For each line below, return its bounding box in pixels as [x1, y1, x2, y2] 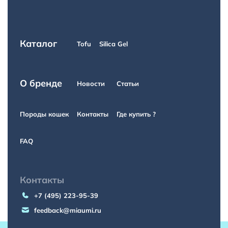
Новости [77, 79, 105, 88]
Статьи [117, 79, 139, 88]
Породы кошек [20, 110, 69, 118]
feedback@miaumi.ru [34, 206, 101, 214]
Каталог [20, 38, 57, 49]
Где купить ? [117, 110, 156, 118]
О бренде [20, 77, 62, 89]
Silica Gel [99, 40, 128, 48]
